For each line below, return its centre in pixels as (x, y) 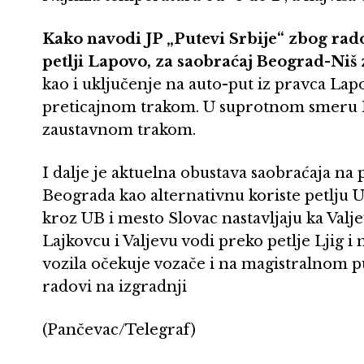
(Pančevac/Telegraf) (119, 330)
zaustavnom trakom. (119, 130)
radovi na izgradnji (115, 287)
